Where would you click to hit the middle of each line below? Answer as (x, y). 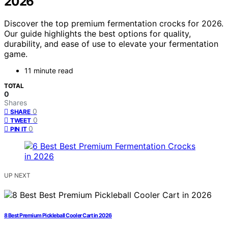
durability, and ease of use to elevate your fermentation (111, 44)
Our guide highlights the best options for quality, (97, 34)
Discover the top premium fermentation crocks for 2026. (114, 24)
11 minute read (49, 71)
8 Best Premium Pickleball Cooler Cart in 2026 (58, 216)
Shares (16, 103)
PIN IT (19, 129)
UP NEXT (17, 176)
